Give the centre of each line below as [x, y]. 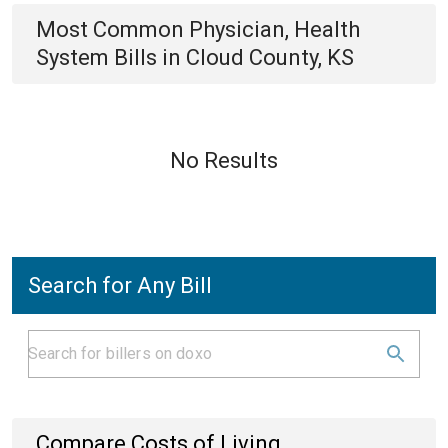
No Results [224, 160]
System [72, 57]
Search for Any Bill [120, 285]
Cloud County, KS [270, 57]
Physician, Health [274, 29]
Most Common [112, 29]
